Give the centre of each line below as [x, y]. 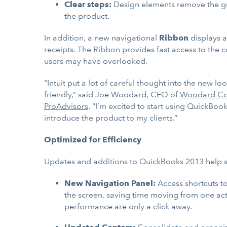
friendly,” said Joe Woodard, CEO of [112, 94]
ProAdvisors [66, 106]
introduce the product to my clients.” [111, 118]
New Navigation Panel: [111, 183]
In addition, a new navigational [102, 38]
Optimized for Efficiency [93, 140]
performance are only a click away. [128, 206]
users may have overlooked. [96, 61]
